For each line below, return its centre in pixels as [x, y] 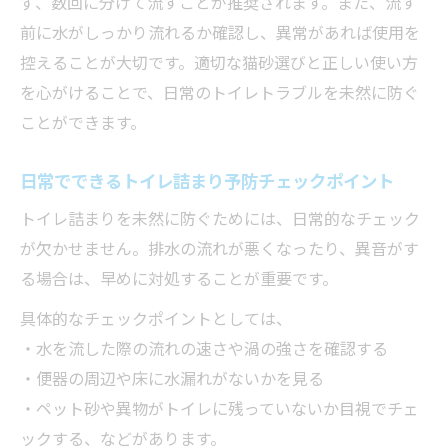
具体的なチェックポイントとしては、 [156, 317]
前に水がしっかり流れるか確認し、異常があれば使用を [220, 31]
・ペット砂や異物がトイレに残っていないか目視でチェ [219, 407]
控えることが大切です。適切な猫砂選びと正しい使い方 [219, 61]
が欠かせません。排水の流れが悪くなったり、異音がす [219, 247]
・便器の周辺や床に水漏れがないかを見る [172, 377]
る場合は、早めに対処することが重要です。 [179, 277]
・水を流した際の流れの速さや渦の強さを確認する [204, 347]
